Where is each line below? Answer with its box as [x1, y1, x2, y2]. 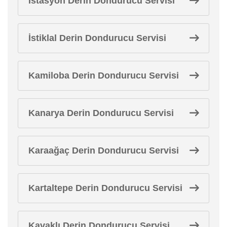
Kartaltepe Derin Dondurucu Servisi [28, 182, 182, 193]
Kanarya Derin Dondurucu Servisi [28, 107, 174, 118]
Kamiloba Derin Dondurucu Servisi [28, 70, 179, 81]
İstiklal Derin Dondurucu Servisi [28, 32, 166, 43]
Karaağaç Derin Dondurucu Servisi [28, 145, 179, 156]
